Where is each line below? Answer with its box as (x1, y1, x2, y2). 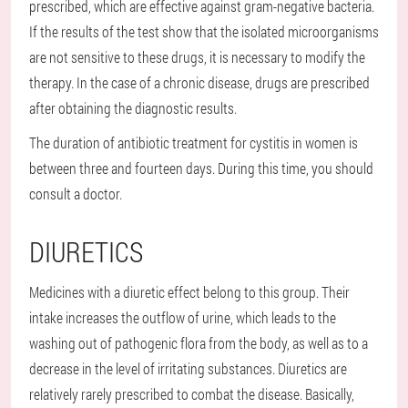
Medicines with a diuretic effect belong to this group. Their (29, 282, 350, 302)
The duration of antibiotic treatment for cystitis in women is (29, 133, 358, 153)
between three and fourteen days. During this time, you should (29, 158, 373, 178)
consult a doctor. (29, 184, 122, 204)
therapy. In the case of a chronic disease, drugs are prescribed (29, 73, 370, 93)
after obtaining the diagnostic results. (29, 98, 237, 118)
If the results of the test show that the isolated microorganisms (29, 22, 379, 42)
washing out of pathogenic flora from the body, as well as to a (29, 333, 368, 353)
